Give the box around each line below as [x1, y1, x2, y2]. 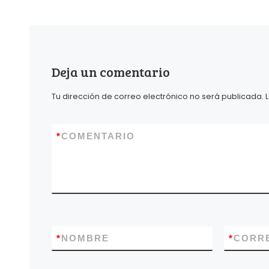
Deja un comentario [52, 63, 171, 80]
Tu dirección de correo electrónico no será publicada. [52, 91, 264, 101]
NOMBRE [61, 232, 110, 243]
